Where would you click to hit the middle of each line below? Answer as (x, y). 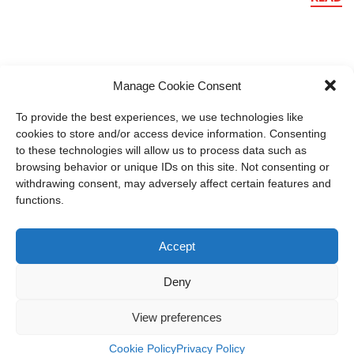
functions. (40, 200)
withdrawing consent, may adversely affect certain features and (173, 183)
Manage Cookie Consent (177, 85)
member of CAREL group (130, 302)
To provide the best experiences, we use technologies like (160, 117)
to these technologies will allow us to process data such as (161, 150)
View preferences (177, 317)
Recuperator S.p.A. (177, 335)
